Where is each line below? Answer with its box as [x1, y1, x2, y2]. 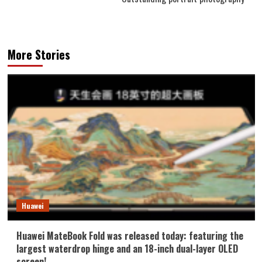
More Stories [7, 46, 70, 64]
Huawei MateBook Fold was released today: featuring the [16, 229, 243, 243]
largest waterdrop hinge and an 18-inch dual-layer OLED [16, 242, 238, 256]
